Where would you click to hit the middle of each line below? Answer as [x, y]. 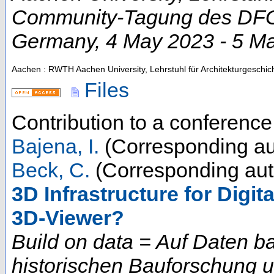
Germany [53, 41]
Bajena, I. [55, 146]
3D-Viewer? [68, 218]
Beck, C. [51, 170]
